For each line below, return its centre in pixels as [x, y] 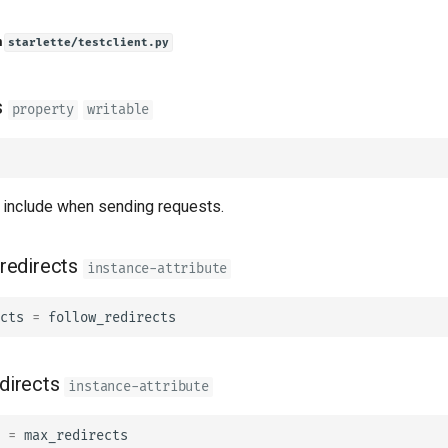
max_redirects [76, 435]
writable [118, 109]
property [43, 109]
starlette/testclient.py [89, 42]
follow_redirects [112, 317]
